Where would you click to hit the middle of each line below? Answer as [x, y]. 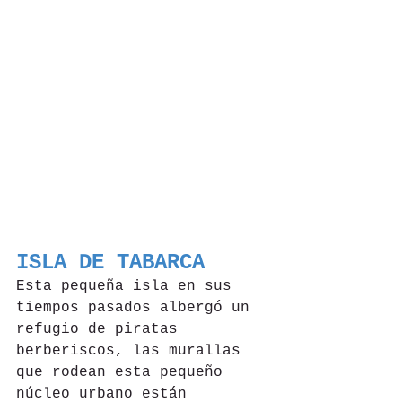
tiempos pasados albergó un [137, 308]
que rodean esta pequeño [124, 373]
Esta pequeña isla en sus [128, 287]
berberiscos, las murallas [133, 351]
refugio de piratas [101, 330]
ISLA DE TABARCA [110, 263]
